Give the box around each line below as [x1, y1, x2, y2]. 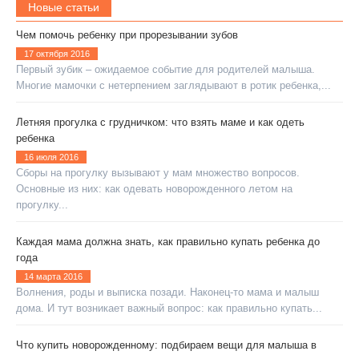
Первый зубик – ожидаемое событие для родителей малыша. [16, 63, 315, 76]
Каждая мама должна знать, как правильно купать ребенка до [16, 236, 320, 248]
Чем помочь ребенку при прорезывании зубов [16, 29, 238, 42]
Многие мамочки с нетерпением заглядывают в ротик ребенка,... [16, 79, 331, 92]
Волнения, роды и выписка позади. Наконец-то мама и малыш [16, 286, 319, 299]
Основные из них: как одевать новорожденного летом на [16, 183, 292, 196]
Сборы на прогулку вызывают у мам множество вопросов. [16, 167, 300, 179]
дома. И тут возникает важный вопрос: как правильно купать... [16, 302, 322, 315]
